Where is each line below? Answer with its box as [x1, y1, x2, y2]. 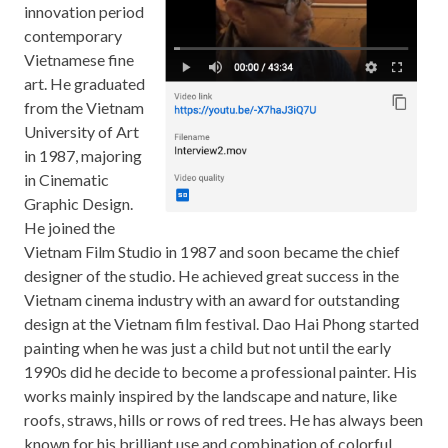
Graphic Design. [24, 194, 133, 213]
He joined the [24, 218, 115, 237]
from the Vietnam [24, 98, 144, 117]
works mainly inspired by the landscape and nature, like [24, 386, 397, 405]
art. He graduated [24, 74, 145, 93]
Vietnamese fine [24, 50, 134, 69]
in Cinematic [24, 170, 109, 189]
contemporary [24, 26, 122, 45]
